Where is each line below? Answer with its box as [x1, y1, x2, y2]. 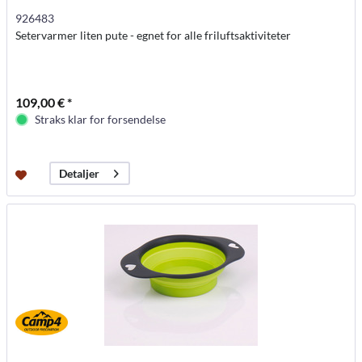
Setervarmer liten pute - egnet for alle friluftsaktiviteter [15, 28, 292, 43]
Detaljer [59, 166, 100, 181]
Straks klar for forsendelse [35, 112, 166, 127]
